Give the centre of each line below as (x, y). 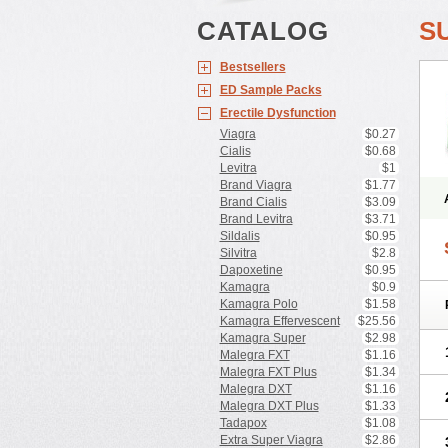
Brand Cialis (253, 202)
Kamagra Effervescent (279, 321)
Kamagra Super (262, 338)
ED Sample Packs (270, 90)
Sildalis (239, 236)
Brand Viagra (255, 185)
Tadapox (243, 423)
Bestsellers (252, 67)
